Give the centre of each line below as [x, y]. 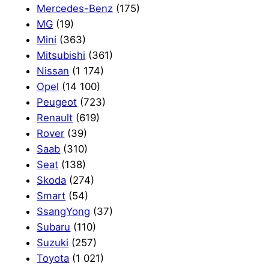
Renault [55, 118]
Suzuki [53, 243]
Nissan [53, 71]
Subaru [54, 227]
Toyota [53, 258]
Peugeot [57, 102]
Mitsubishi [61, 56]
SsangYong [64, 212]
